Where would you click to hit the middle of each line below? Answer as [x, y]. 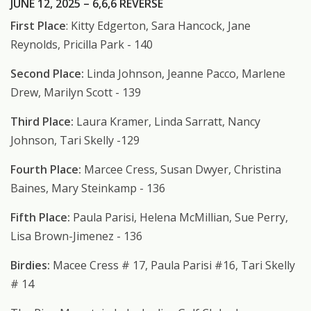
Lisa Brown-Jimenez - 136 [76, 236]
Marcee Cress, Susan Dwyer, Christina [181, 170]
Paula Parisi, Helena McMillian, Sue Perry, [179, 218]
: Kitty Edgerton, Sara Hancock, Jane [158, 26]
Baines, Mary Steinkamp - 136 [88, 188]
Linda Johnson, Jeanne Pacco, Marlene [185, 74]
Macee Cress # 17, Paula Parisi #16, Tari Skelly [174, 266]
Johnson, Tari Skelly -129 [75, 141]
